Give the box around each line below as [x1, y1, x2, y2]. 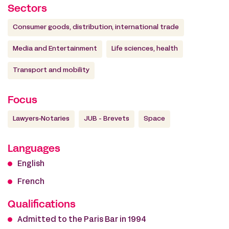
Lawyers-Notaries [13, 116, 70, 122]
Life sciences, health [111, 46, 178, 52]
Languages [8, 145, 60, 154]
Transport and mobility [13, 67, 89, 74]
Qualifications [8, 200, 76, 210]
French [17, 178, 44, 186]
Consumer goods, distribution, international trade [13, 25, 179, 31]
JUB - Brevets [84, 116, 129, 122]
